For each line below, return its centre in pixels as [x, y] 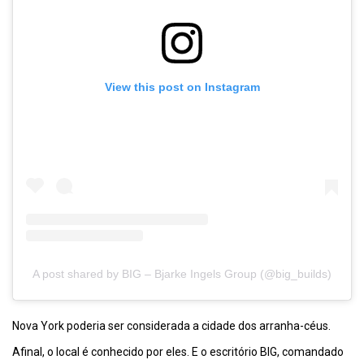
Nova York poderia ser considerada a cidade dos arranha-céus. [171, 326]
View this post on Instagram [182, 87]
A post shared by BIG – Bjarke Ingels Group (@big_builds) [182, 274]
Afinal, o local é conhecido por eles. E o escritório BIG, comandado [178, 352]
